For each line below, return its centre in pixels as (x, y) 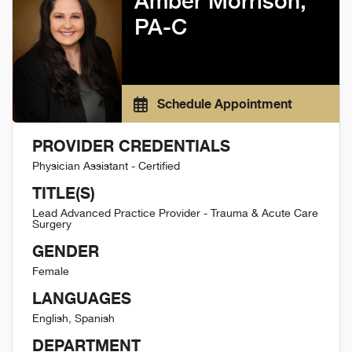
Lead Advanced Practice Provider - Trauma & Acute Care (175, 213)
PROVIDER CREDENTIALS (131, 146)
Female (51, 271)
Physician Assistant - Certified (106, 166)
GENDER (66, 251)
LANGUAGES (82, 299)
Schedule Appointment (223, 104)
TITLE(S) (64, 193)
